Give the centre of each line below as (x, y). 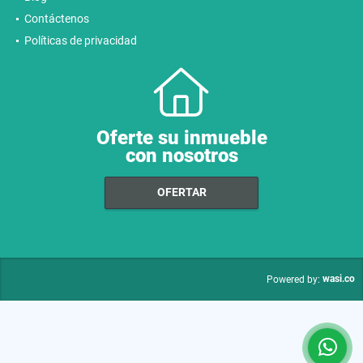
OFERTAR (181, 192)
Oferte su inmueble (181, 137)
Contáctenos (57, 18)
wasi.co (339, 278)
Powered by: (293, 279)
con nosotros (181, 155)
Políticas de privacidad (81, 40)
